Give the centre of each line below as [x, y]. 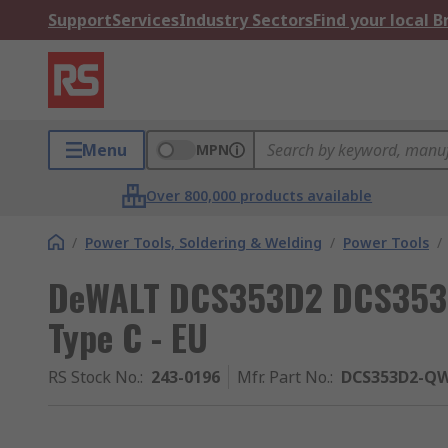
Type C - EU [128, 336]
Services [145, 20]
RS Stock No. [94, 377]
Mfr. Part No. [283, 377]
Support [80, 20]
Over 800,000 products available [259, 195]
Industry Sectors [246, 20]
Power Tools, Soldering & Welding [203, 242]
